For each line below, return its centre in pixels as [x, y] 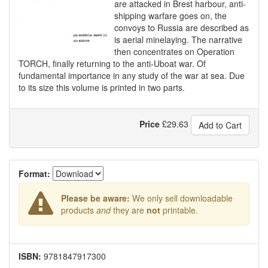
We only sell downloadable [181, 198]
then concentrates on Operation [174, 51]
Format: [34, 173]
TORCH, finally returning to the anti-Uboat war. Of [112, 63]
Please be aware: [95, 198]
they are [128, 210]
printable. [179, 210]
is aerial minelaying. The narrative [178, 39]
